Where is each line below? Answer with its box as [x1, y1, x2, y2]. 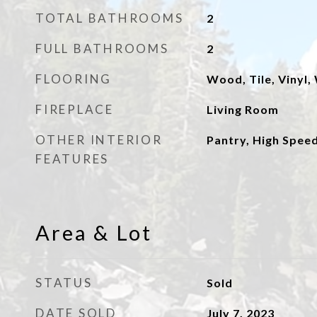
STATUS [35, 275, 93, 290]
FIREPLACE [35, 102, 114, 117]
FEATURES [35, 151, 109, 166]
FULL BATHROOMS [35, 41, 169, 56]
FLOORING [35, 71, 112, 86]
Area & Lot [35, 220, 152, 245]
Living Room [206, 103, 279, 116]
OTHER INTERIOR [35, 132, 163, 147]
